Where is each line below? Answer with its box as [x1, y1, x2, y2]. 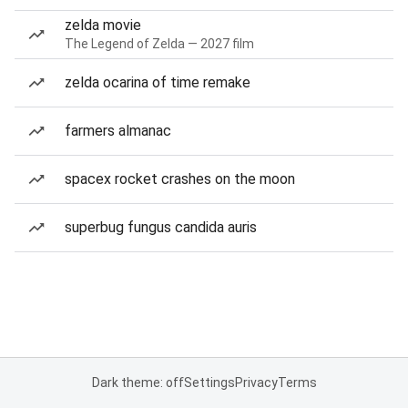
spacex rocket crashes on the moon [65, 170, 295, 188]
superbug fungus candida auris [65, 219, 257, 236]
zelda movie [65, 16, 141, 34]
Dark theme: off [91, 375, 184, 390]
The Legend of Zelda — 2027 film [65, 36, 254, 51]
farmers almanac [65, 122, 171, 139]
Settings [183, 375, 235, 390]
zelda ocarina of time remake [65, 74, 250, 91]
